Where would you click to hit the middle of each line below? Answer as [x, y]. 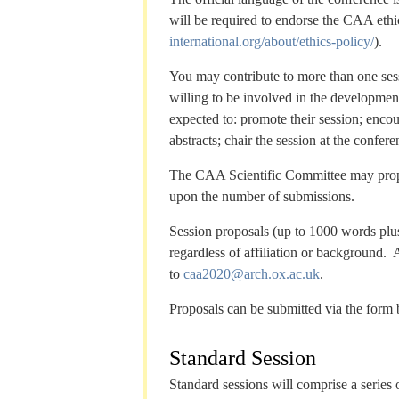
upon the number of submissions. [262, 196]
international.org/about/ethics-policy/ [272, 41]
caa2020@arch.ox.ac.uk [252, 274]
